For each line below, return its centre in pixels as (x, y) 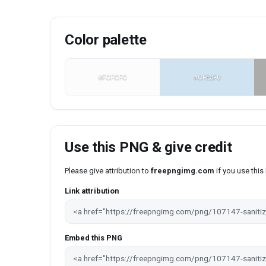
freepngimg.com (183, 171)
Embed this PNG (94, 238)
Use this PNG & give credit (148, 148)
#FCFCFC (113, 77)
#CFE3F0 (207, 77)
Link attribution (92, 191)
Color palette (106, 39)
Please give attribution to (108, 171)
